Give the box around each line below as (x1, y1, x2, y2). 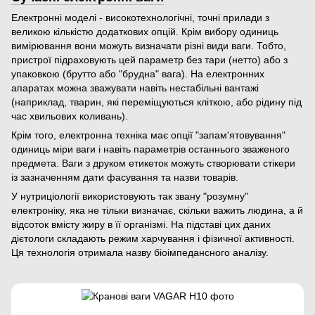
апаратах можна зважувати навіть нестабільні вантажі (11, 82, 259, 94)
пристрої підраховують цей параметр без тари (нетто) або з (11, 54, 288, 66)
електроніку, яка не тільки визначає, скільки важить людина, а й (11, 205, 303, 217)
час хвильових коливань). (11, 110, 128, 122)
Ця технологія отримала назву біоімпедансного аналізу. (11, 247, 269, 259)
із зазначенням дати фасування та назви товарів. (11, 172, 238, 184)
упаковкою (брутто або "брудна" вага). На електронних (11, 68, 264, 80)
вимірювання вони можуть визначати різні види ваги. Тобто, (11, 40, 286, 52)
